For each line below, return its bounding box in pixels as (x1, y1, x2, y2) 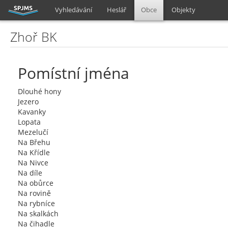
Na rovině (18, 188, 51, 198)
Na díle (18, 168, 42, 178)
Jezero (18, 97, 39, 106)
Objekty (172, 5, 196, 14)
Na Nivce (18, 158, 48, 167)
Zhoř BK (10, 28, 57, 45)
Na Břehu (18, 137, 50, 147)
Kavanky (18, 107, 46, 117)
